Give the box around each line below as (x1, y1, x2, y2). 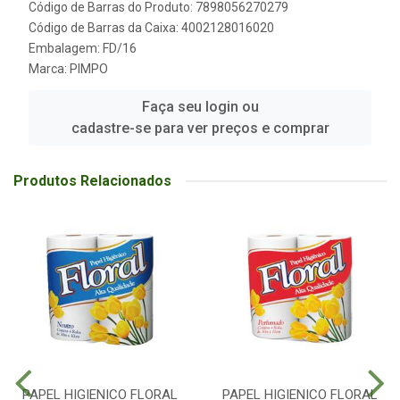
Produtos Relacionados (13, 172, 171, 189)
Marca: (29, 62, 70, 76)
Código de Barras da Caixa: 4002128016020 (29, 21, 274, 35)
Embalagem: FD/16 (29, 41, 137, 55)
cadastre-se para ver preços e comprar (71, 120, 329, 137)
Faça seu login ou (141, 98, 259, 115)
